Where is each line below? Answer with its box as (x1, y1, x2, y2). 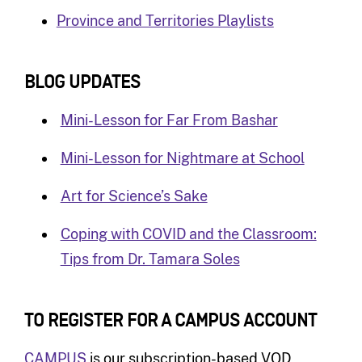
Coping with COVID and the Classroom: (60, 225, 317, 242)
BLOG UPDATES (23, 71, 141, 95)
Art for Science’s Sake (60, 187, 208, 204)
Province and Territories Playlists (56, 11, 274, 29)
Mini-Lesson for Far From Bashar (60, 111, 278, 128)
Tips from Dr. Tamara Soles (60, 250, 240, 267)
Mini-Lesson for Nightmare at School (60, 149, 305, 166)
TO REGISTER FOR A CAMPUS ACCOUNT (23, 309, 317, 333)
